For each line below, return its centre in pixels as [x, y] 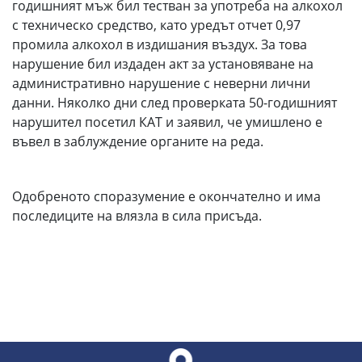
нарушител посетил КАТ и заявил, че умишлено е [167, 122]
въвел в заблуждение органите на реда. [138, 141]
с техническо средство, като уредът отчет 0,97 [156, 25]
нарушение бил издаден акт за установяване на [163, 64]
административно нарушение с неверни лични [161, 83]
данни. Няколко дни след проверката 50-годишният [175, 103]
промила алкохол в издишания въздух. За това [160, 44]
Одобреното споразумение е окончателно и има [166, 196]
